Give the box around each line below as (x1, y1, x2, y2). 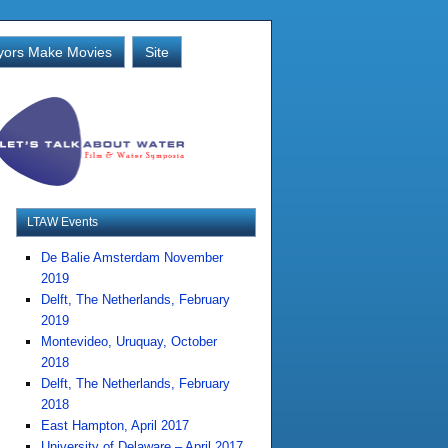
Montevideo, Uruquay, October (41, 334, 217, 349)
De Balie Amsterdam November (41, 250, 223, 265)
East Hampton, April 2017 (41, 418, 189, 433)
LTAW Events (27, 215, 98, 229)
